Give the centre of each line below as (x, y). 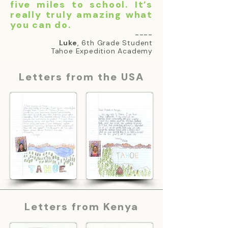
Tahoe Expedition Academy (102, 51)
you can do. (41, 25)
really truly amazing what (81, 15)
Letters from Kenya (81, 207)
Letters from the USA (81, 77)
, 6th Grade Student (115, 43)
